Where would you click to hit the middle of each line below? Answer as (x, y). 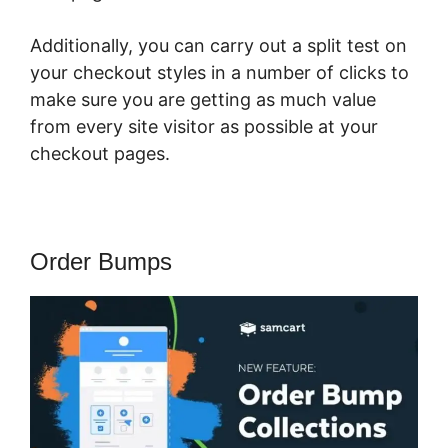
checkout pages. (100, 153)
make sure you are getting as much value (203, 99)
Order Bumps (101, 261)
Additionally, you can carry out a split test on (218, 45)
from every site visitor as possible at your (204, 126)
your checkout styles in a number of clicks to (219, 72)
